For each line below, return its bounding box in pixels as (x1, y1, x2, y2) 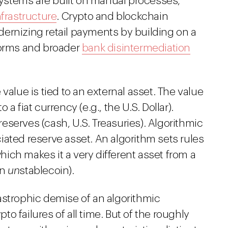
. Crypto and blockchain (56, 11, 168, 22)
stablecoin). (19, 165, 74, 176)
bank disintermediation (81, 43, 191, 53)
